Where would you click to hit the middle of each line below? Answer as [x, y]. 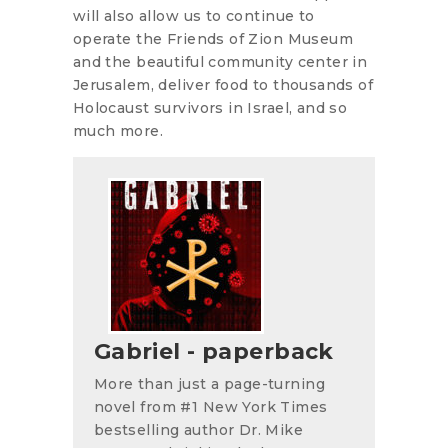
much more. [117, 130]
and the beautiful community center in [220, 61]
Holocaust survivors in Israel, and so [210, 107]
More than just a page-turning [209, 383]
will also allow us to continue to [193, 15]
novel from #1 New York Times [210, 406]
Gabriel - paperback [213, 351]
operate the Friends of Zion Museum [213, 38]
